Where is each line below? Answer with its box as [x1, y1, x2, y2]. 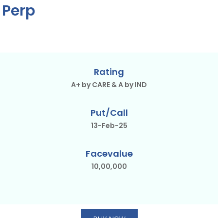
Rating [94, 65, 124, 78]
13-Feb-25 [91, 120, 127, 130]
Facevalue [85, 147, 133, 160]
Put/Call [90, 106, 128, 119]
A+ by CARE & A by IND [71, 79, 147, 90]
